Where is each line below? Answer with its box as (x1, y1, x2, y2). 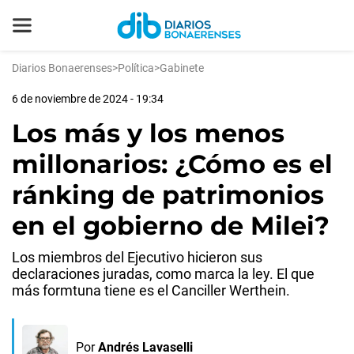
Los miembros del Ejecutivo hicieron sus (12, 249, 262, 265)
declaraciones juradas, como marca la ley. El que (12, 265, 314, 282)
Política (118, 62, 154, 74)
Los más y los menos (12, 118, 284, 149)
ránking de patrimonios (12, 179, 324, 210)
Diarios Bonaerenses (12, 62, 112, 74)
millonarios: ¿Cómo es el (12, 149, 333, 179)
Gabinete (160, 62, 204, 74)
